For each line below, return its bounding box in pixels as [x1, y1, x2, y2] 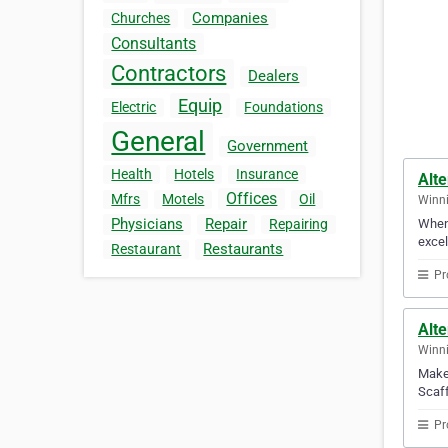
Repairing [269, 216, 329, 233]
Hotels [174, 166, 215, 183]
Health [111, 166, 153, 183]
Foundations [244, 99, 324, 116]
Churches [111, 10, 171, 27]
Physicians [111, 215, 184, 234]
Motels [162, 191, 205, 208]
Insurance [236, 166, 299, 183]
